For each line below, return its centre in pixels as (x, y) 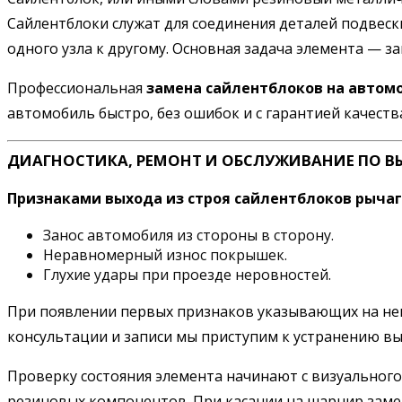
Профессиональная (77, 87)
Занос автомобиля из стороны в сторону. (188, 235)
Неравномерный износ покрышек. (165, 254)
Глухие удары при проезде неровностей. (187, 274)
